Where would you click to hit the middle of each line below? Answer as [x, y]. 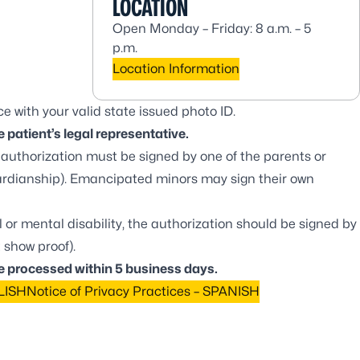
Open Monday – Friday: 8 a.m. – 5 [213, 29]
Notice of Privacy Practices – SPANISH [143, 291]
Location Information [176, 69]
